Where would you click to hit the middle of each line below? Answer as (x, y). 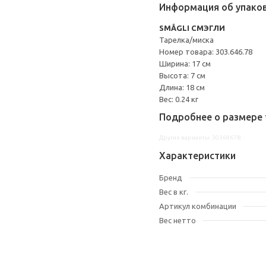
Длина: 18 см (182, 87)
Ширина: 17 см (185, 64)
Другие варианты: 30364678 (200, 137)
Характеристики (197, 156)
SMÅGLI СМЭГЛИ (192, 28)
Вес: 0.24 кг (179, 99)
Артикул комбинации (198, 206)
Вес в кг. (174, 192)
